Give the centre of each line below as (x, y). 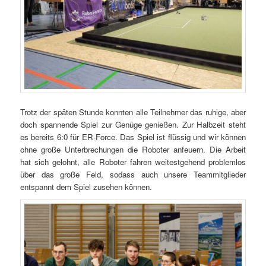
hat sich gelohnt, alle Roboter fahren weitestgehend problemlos (133, 162)
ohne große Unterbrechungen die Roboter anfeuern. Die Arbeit (133, 150)
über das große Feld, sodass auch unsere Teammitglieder (133, 175)
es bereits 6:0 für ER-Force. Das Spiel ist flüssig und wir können (133, 137)
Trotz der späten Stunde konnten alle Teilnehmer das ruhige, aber (133, 112)
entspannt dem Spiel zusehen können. (86, 187)
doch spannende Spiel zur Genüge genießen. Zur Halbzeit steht (133, 125)
